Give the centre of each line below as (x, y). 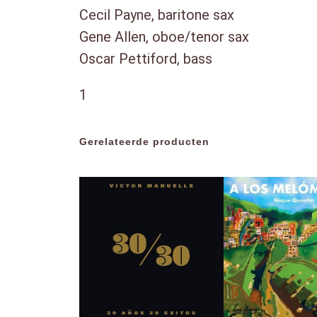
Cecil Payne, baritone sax (157, 15)
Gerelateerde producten (144, 141)
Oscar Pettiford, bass (146, 58)
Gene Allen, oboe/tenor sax (164, 36)
